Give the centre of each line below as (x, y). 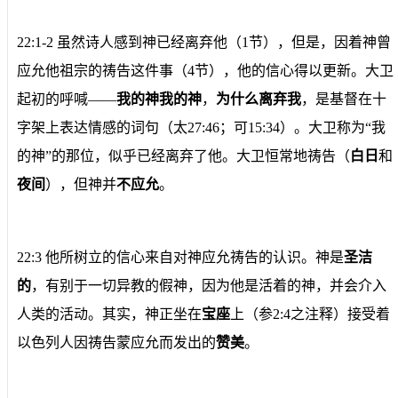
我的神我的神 (159, 99)
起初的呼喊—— (67, 99)
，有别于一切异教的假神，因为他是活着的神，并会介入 (209, 285)
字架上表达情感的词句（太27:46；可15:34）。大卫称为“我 (201, 127)
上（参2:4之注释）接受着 (310, 314)
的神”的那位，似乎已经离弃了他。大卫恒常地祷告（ (183, 155)
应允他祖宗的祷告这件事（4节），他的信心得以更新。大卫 (205, 70)
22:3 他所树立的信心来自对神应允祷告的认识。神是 (180, 257)
